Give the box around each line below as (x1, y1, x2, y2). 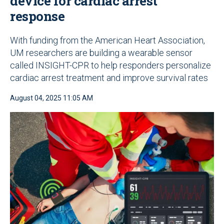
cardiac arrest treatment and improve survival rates (10, 72, 208, 83)
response (10, 7, 64, 24)
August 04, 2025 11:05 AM (10, 93, 93, 102)
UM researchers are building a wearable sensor (10, 47, 192, 58)
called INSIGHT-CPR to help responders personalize (10, 59, 211, 70)
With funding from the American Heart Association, (10, 34, 205, 45)
